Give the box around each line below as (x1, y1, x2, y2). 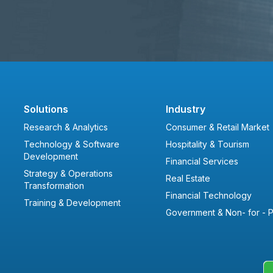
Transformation (24, 180, 85, 191)
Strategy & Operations (24, 168, 113, 179)
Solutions (24, 103, 69, 116)
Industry (166, 103, 205, 116)
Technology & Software (24, 139, 120, 150)
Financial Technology (166, 190, 252, 201)
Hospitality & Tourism (166, 139, 249, 150)
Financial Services (166, 156, 238, 167)
